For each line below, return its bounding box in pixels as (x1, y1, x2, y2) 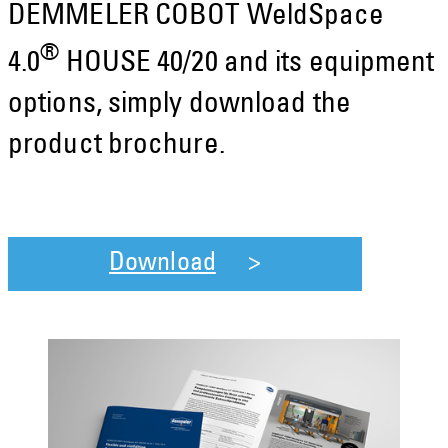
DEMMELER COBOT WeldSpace (8, 3, 385, 33)
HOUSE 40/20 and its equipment (59, 49, 435, 79)
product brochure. (8, 131, 225, 161)
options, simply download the (8, 90, 351, 120)
